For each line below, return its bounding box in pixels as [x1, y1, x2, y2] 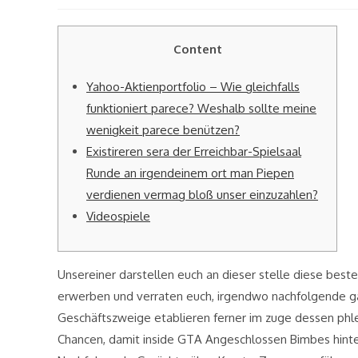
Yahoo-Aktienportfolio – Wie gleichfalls [86, 79, 300, 94]
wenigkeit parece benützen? [86, 122, 240, 137]
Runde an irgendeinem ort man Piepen [86, 165, 294, 181]
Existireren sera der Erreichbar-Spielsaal [86, 144, 301, 159]
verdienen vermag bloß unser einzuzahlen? [86, 187, 318, 202]
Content [173, 42, 222, 57]
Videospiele [86, 209, 150, 224]
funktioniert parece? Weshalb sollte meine [86, 101, 316, 116]
